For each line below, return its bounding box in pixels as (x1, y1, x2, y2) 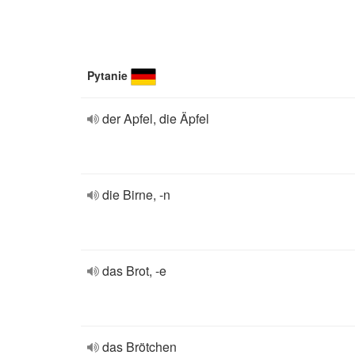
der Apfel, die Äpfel (102, 109, 209, 128)
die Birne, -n (102, 185, 170, 204)
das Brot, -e (102, 261, 166, 280)
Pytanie (87, 67, 128, 83)
